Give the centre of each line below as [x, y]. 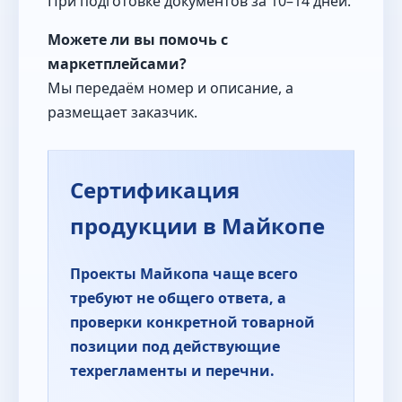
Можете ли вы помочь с [138, 40]
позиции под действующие [175, 347]
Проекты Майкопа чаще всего [184, 274]
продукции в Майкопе [197, 226]
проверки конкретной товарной [192, 323]
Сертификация [155, 190]
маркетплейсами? [117, 64]
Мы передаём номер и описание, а [170, 88]
